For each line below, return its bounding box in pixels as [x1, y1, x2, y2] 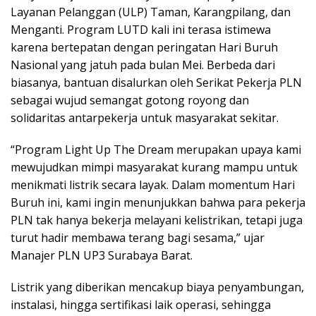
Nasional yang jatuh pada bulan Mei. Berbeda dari [11, 56, 275, 73]
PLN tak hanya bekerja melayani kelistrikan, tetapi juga [11, 212, 303, 228]
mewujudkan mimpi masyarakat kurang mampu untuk [11, 159, 298, 175]
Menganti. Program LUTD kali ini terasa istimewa [11, 21, 271, 37]
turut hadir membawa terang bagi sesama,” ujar [11, 229, 265, 245]
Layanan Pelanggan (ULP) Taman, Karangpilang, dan [11, 4, 291, 20]
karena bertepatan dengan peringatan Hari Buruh [11, 39, 278, 55]
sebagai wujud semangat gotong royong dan [11, 92, 249, 108]
